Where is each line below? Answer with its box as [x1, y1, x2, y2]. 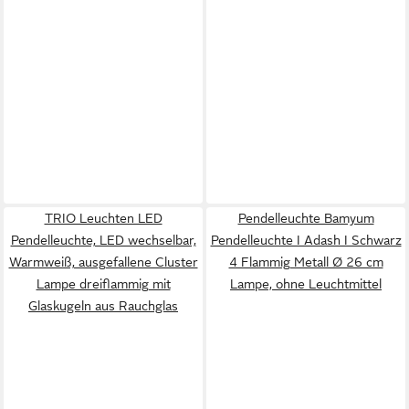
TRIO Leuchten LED [44, 211, 163, 225]
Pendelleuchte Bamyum [237, 211, 374, 225]
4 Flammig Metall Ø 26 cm [228, 255, 383, 269]
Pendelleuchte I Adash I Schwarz [210, 233, 402, 247]
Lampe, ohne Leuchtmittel [230, 277, 382, 291]
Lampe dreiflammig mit [36, 277, 171, 291]
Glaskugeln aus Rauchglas [28, 299, 178, 313]
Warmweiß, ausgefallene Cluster [8, 255, 198, 269]
